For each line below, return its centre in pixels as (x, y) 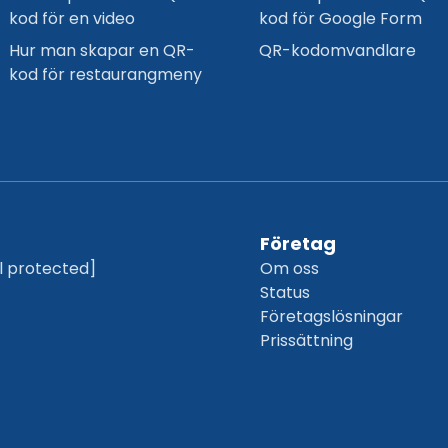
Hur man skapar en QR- (101, 50)
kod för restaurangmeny (105, 74)
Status (285, 292)
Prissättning (307, 340)
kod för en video (71, 18)
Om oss (290, 268)
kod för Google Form (340, 18)
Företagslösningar (332, 316)
